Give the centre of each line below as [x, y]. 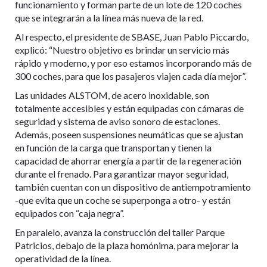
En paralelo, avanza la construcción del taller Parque [120, 232]
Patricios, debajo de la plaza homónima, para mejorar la [127, 245]
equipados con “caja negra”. [69, 213]
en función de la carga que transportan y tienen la [113, 147]
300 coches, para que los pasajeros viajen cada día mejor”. [131, 76]
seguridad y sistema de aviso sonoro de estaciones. [117, 121]
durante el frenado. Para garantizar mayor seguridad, [122, 173]
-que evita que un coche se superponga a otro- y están [123, 200]
